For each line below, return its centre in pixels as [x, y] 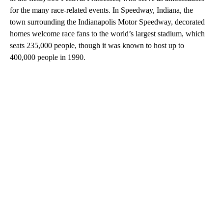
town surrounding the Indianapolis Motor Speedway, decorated [107, 22]
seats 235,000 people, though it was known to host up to [97, 45]
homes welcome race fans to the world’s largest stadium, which [107, 33]
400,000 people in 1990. [48, 57]
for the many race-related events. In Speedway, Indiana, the [101, 10]
